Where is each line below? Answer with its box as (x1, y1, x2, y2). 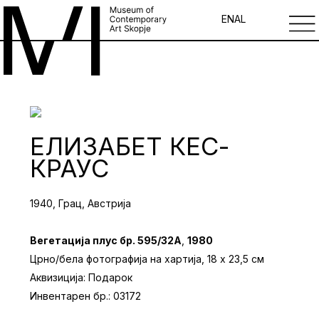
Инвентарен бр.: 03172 (29, 289, 141, 302)
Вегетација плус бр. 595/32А (29, 234, 182, 246)
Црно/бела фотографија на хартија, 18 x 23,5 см (29, 252, 264, 265)
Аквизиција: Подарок (29, 271, 132, 283)
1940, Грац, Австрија (29, 197, 131, 209)
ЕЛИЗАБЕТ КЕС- (29, 131, 229, 162)
